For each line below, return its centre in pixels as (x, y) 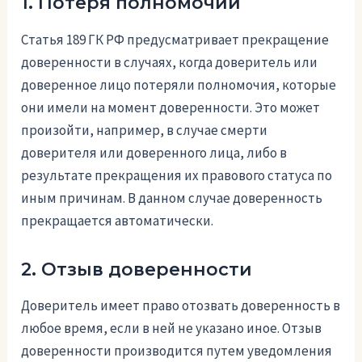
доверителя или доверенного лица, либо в (154, 152)
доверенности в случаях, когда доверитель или (170, 62)
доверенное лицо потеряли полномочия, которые (179, 84)
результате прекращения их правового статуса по (177, 175)
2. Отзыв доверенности (137, 269)
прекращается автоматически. (118, 220)
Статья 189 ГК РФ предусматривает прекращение (175, 39)
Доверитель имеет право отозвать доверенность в (181, 306)
